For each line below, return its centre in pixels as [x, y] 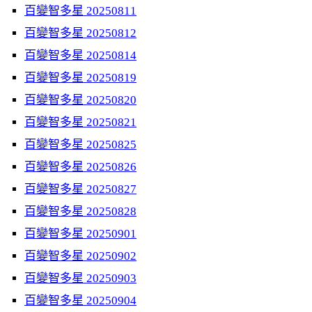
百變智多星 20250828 [80, 211]
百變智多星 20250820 [80, 100]
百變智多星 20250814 [80, 55]
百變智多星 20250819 [80, 78]
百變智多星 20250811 [80, 11]
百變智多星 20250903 [80, 278]
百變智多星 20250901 [80, 234]
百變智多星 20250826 [80, 167]
